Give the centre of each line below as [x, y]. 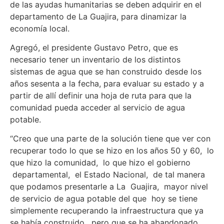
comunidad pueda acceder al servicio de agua [97, 107]
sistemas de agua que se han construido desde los [106, 71]
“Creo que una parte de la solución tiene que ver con [110, 139]
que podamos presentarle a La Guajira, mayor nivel [109, 187]
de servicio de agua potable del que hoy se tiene [104, 199]
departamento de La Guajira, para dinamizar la [98, 16]
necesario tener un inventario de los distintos [95, 59]
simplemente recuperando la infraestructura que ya [107, 211]
